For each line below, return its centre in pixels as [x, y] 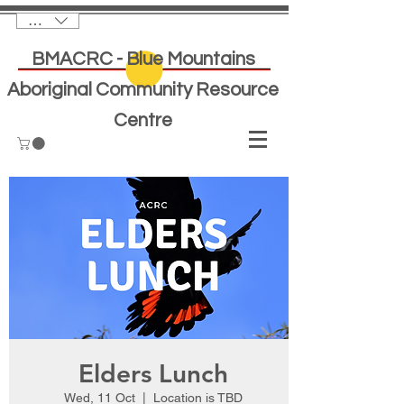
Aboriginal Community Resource [143, 90]
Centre [143, 120]
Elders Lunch [153, 373]
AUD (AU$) [64, 20]
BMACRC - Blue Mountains [143, 59]
